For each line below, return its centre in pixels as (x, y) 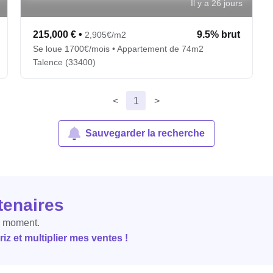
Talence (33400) (65, 62)
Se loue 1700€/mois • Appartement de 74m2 (119, 49)
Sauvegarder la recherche (145, 133)
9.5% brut (218, 34)
